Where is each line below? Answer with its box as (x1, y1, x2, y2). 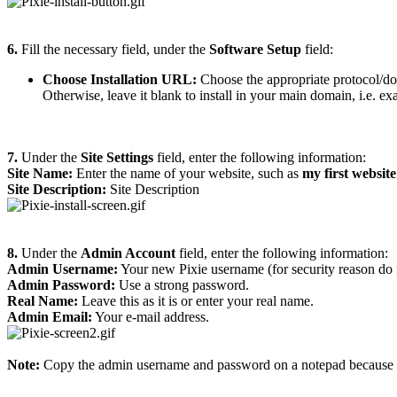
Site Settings (81, 150, 153, 166)
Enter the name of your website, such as (76, 166, 302, 182)
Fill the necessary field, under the (21, 42, 209, 58)
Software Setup (209, 42, 301, 58)
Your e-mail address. (92, 309, 209, 325)
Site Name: (7, 166, 76, 182)
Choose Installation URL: (43, 72, 197, 88)
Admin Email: (7, 309, 92, 325)
